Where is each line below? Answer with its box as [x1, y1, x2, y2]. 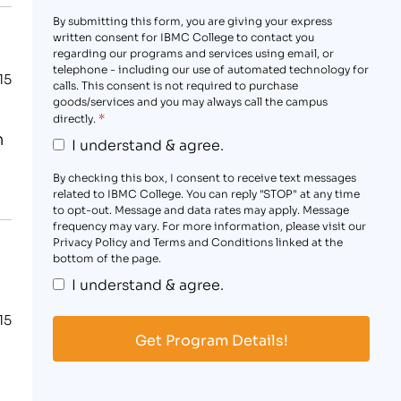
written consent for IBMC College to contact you [52, 28, 314, 44]
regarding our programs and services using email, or [52, 44, 334, 60]
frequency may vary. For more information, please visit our [52, 217, 366, 233]
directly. [52, 109, 96, 125]
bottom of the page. [52, 249, 161, 265]
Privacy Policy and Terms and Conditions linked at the [52, 233, 343, 249]
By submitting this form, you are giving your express [52, 12, 332, 28]
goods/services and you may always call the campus [52, 92, 328, 108]
